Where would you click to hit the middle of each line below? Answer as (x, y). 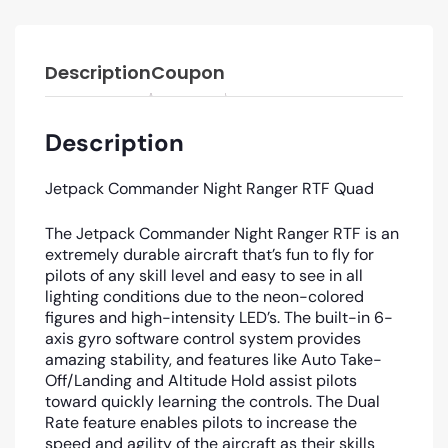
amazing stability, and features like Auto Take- (213, 359)
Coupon (188, 72)
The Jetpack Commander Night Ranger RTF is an (222, 233)
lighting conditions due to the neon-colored (204, 296)
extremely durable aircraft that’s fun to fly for (209, 254)
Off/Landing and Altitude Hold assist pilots (201, 380)
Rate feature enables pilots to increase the (201, 422)
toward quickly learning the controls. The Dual (212, 401)
